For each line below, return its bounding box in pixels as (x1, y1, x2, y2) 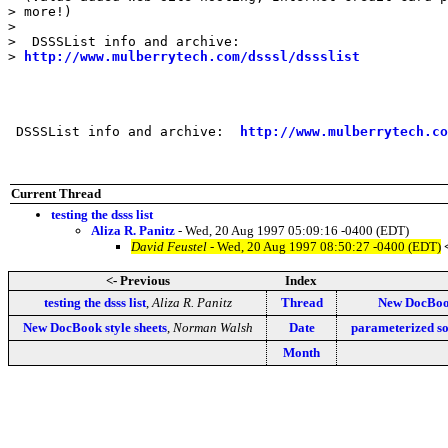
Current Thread (11, 185, 101, 201)
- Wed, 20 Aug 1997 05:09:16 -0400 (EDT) (175, 222, 409, 238)
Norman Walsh (172, 319, 253, 335)
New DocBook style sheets (22, 319, 167, 335)
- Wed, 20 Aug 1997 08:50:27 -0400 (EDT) (207, 238, 441, 254)
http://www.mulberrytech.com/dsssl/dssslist (24, 48, 360, 64)
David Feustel (131, 238, 207, 254)
